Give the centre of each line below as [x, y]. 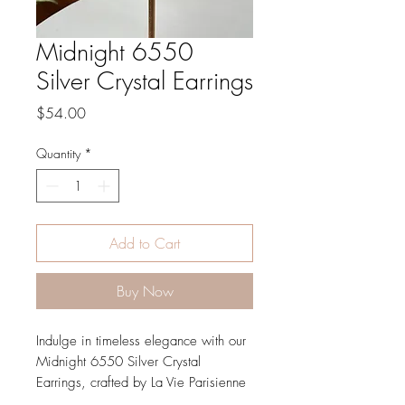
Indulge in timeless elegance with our [141, 340]
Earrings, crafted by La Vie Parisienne [141, 382]
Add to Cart [145, 243]
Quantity [58, 153]
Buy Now [145, 291]
